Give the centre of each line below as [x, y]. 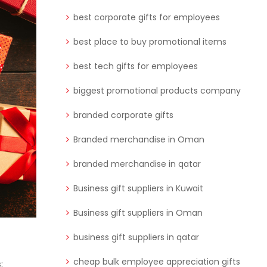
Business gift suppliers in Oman [138, 213]
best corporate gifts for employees [147, 18]
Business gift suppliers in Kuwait [138, 189]
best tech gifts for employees [136, 66]
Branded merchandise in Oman [139, 140]
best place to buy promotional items [150, 42]
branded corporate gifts [123, 115]
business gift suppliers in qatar [136, 237]
